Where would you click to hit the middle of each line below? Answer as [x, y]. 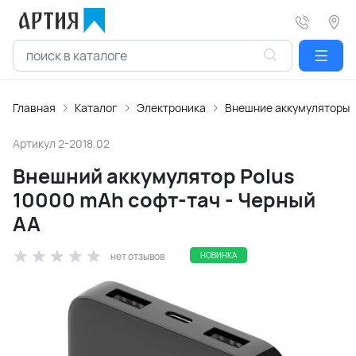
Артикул [35, 143]
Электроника [171, 108]
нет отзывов [137, 256]
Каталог [96, 108]
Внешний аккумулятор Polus [154, 176]
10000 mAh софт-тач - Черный [164, 200]
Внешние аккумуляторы [287, 108]
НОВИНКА [219, 255]
